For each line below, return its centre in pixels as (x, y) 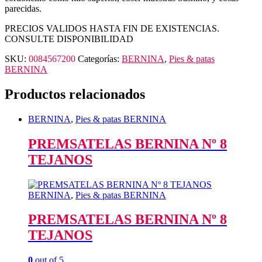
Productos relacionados (75, 94)
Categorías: (100, 58)
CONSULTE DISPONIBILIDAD (69, 39)
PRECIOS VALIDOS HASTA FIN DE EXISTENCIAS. (112, 28)
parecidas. (23, 8)
